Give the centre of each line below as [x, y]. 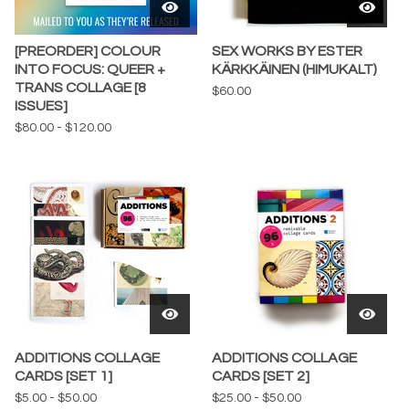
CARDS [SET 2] [261, 376]
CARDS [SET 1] [63, 376]
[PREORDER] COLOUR [88, 51]
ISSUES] [41, 106]
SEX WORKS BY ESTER [287, 51]
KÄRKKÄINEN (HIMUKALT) [294, 69]
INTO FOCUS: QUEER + [90, 69]
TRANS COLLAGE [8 [80, 88]
